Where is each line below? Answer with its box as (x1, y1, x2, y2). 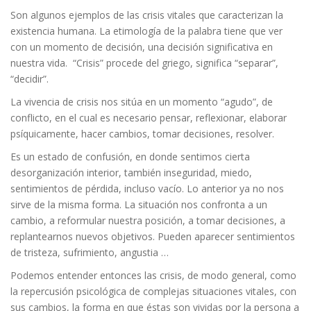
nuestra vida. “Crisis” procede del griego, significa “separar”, (10, 56, 278, 69)
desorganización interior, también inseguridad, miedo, (10, 166, 252, 179)
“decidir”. (10, 72, 49, 85)
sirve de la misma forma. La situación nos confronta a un (10, 198, 267, 211)
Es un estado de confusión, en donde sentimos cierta (10, 150, 250, 163)
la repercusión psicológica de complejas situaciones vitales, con (10, 285, 296, 298)
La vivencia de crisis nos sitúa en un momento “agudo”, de (10, 95, 273, 108)
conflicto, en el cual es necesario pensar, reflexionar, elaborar (10, 111, 287, 124)
